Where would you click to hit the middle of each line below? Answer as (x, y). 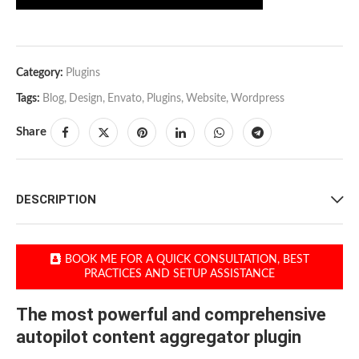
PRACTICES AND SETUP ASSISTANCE (179, 274)
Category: (40, 73)
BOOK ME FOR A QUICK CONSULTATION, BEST (187, 260)
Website (206, 99)
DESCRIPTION (56, 200)
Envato (125, 99)
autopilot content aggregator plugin (159, 337)
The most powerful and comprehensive (171, 315)
